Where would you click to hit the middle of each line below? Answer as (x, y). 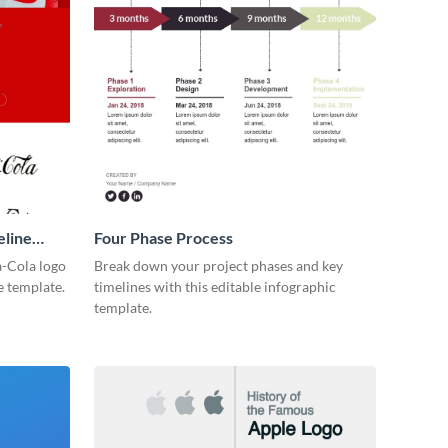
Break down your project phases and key (218, 266)
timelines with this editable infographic (215, 287)
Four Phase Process (163, 238)
